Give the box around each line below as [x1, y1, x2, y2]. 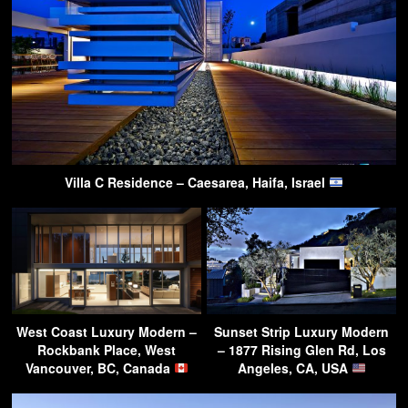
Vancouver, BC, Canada [25, 358, 174, 377]
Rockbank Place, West [37, 340, 176, 359]
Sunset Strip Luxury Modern [214, 321, 389, 341]
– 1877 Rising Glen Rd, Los [217, 340, 386, 359]
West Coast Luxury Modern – [16, 321, 197, 341]
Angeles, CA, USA [237, 358, 352, 377]
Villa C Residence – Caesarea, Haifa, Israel [65, 172, 330, 191]
